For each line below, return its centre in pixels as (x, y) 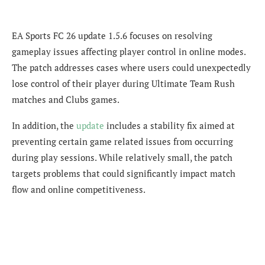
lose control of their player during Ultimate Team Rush (123, 83)
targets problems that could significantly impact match (124, 173)
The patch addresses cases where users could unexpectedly (131, 67)
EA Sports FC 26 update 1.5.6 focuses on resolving (112, 35)
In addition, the (44, 125)
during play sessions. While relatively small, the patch (122, 157)
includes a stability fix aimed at (169, 125)
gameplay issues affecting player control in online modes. (129, 51)
